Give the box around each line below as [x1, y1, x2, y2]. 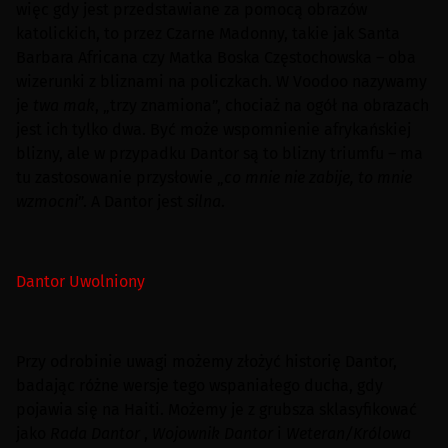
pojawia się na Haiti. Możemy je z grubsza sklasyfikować [16, 400, 417, 419]
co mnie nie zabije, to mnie [224, 168, 412, 187]
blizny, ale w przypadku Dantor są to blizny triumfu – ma [16, 144, 423, 163]
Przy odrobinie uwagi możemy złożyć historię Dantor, [16, 352, 397, 371]
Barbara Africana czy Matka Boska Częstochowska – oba [16, 48, 416, 67]
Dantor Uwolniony [16, 272, 145, 291]
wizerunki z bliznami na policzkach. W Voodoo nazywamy [16, 72, 427, 91]
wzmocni [16, 192, 78, 211]
